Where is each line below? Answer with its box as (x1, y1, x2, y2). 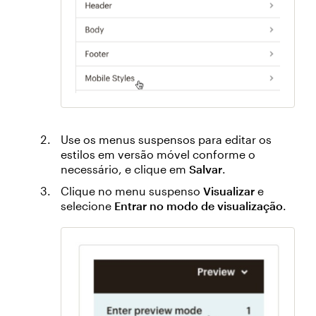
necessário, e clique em (61, 162, 189, 176)
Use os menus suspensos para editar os (61, 133, 272, 147)
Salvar (189, 162, 222, 176)
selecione (61, 199, 114, 213)
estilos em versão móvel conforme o (61, 147, 255, 162)
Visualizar (203, 184, 255, 198)
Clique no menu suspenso (61, 184, 203, 198)
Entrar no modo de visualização (114, 199, 283, 213)
